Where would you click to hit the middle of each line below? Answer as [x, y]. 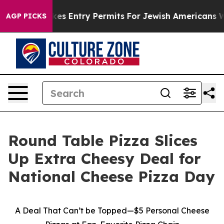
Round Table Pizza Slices [103, 140]
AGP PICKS [26, 16]
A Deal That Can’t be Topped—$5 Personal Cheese [112, 210]
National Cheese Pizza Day [111, 176]
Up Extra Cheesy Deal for [104, 158]
